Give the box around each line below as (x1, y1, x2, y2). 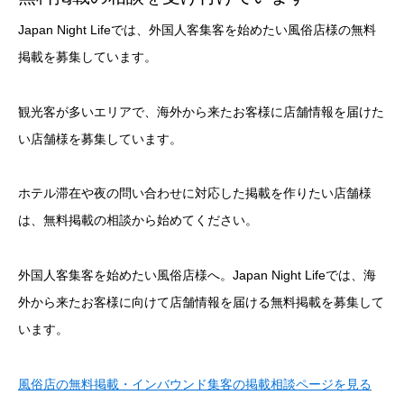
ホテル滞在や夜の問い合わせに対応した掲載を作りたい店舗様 (18, 186, 372, 201)
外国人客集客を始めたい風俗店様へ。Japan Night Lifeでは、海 (18, 268, 376, 283)
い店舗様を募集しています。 (18, 131, 182, 146)
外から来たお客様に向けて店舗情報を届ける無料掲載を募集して (18, 295, 384, 310)
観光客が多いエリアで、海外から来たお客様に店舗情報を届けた (18, 104, 384, 119)
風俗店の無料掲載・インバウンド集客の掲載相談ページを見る (18, 376, 372, 391)
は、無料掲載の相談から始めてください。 (18, 213, 258, 228)
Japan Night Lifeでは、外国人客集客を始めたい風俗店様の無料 (18, 22, 376, 37)
